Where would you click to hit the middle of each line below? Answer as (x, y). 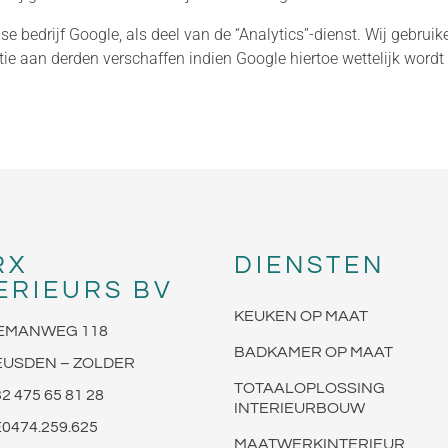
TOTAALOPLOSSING (309, 388)
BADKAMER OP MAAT (313, 352)
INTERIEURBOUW (299, 408)
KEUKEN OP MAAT (301, 316)
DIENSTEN (309, 265)
